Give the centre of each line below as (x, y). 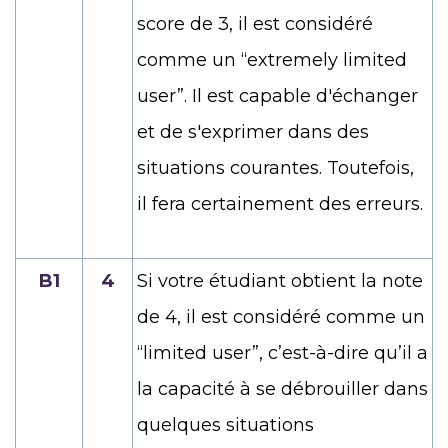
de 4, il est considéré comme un (281, 316)
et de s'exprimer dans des (253, 131)
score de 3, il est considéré (255, 23)
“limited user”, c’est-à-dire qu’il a (282, 352)
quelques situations (225, 424)
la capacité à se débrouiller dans (282, 388)
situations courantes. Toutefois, (275, 167)
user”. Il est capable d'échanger (277, 95)
